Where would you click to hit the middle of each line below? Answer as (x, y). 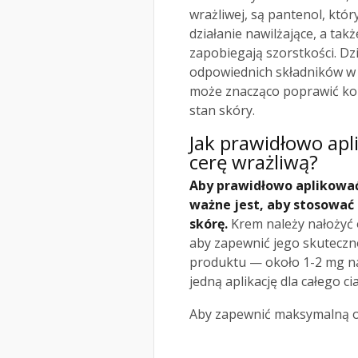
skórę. (209, 224)
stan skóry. (222, 111)
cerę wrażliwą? (254, 162)
